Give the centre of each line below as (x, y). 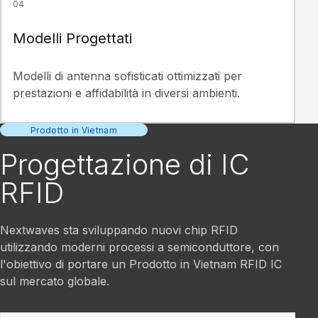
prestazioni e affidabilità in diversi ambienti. (126, 93)
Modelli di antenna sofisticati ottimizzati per (127, 76)
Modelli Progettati (72, 38)
